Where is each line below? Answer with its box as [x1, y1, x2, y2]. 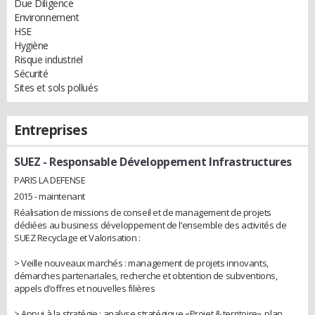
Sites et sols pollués [14, 81, 98, 94]
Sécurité [14, 67, 49, 80]
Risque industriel [14, 53, 83, 66]
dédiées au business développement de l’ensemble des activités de [14, 218, 287, 231]
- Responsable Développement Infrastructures [40, 154, 292, 169]
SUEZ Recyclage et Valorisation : [14, 231, 141, 244]
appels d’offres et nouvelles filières [14, 281, 155, 295]
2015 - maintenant [14, 189, 85, 202]
